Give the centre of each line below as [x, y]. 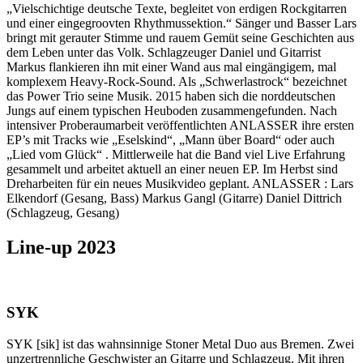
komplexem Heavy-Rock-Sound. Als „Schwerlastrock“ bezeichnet [177, 81]
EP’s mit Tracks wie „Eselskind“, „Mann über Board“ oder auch [171, 139]
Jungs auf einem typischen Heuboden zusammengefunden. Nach [172, 110]
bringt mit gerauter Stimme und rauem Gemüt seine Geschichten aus [180, 37]
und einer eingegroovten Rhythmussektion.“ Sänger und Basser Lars [181, 23]
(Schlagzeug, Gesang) [63, 212]
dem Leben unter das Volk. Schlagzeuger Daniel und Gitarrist [164, 52]
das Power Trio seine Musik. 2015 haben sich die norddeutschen [171, 96]
